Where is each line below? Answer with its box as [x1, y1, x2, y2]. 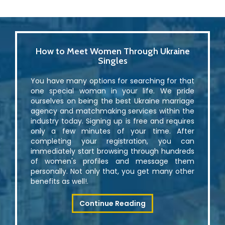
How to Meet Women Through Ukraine [35, 46, 190, 57]
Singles [97, 55, 128, 67]
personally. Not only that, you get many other [31, 166, 194, 177]
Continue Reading [79, 198, 146, 209]
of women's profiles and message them [31, 156, 194, 167]
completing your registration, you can [31, 136, 194, 147]
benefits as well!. [31, 176, 88, 187]
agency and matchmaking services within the [31, 106, 194, 117]
